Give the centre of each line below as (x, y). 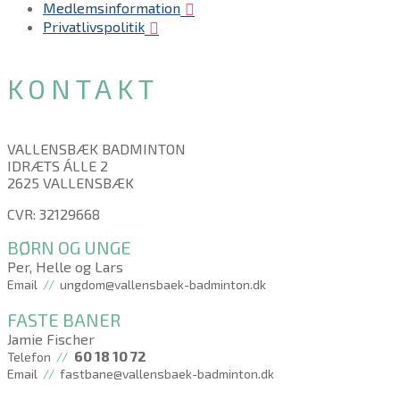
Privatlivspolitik (94, 27)
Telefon (30, 357)
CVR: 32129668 (54, 214)
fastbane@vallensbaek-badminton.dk (166, 374)
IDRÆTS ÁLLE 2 (58, 166)
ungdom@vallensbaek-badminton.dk (162, 285)
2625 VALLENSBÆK (71, 183)
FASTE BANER (64, 320)
